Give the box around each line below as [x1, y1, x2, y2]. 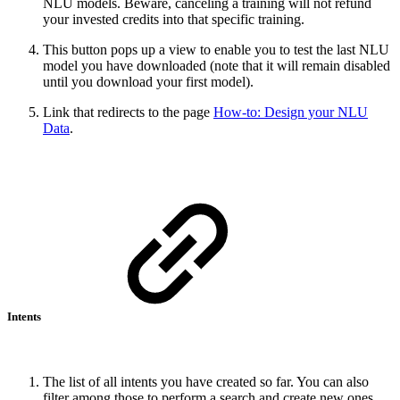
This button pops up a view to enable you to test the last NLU [43, 41, 389, 57]
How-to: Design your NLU [213, 104, 368, 120]
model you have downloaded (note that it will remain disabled [43, 57, 390, 73]
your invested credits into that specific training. [43, 11, 304, 27]
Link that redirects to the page [43, 104, 213, 120]
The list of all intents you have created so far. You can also [43, 373, 369, 389]
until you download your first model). [43, 73, 254, 89]
